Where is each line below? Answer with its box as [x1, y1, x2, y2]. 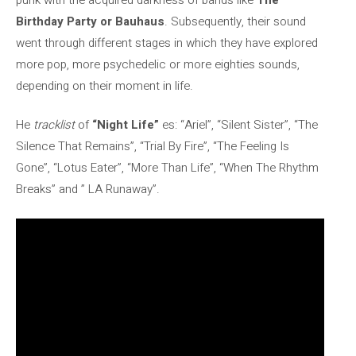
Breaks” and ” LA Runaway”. [16, 180, 160, 198]
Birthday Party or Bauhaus [16, 12, 164, 30]
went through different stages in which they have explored [16, 33, 318, 52]
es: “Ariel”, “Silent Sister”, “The [159, 116, 318, 133]
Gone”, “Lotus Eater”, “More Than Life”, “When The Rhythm [16, 159, 319, 176]
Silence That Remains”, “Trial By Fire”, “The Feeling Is [16, 137, 289, 155]
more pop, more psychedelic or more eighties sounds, [16, 55, 300, 73]
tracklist [33, 116, 75, 133]
